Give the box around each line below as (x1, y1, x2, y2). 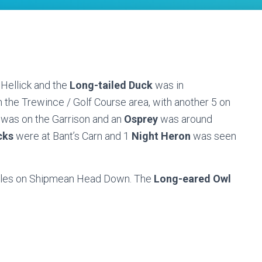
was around (158, 113, 212, 125)
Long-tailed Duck (70, 79, 153, 91)
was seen (191, 130, 236, 142)
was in (153, 79, 184, 91)
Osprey (124, 113, 158, 125)
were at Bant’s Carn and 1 (13, 130, 129, 142)
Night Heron (129, 130, 191, 142)
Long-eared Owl (154, 173, 231, 185)
